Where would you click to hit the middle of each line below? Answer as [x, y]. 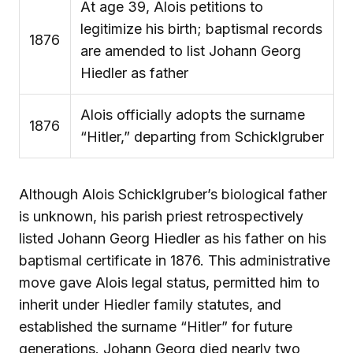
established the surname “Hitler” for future [156, 326]
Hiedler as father [134, 72]
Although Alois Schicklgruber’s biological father [173, 194]
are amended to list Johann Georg [191, 50]
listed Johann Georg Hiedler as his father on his [173, 238]
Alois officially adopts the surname [193, 114]
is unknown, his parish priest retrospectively [161, 216]
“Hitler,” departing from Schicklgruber [202, 136]
